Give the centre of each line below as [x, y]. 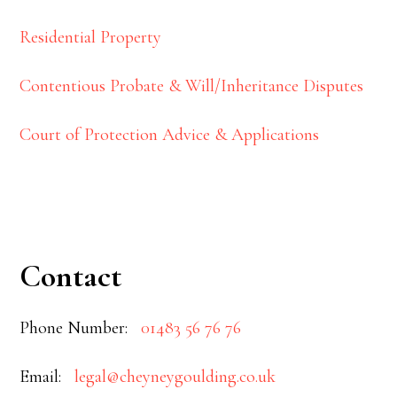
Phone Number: [76, 327]
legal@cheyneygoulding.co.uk [171, 376]
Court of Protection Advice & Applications [170, 134]
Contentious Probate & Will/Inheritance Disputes [192, 86]
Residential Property [91, 37]
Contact [71, 276]
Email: [43, 376]
